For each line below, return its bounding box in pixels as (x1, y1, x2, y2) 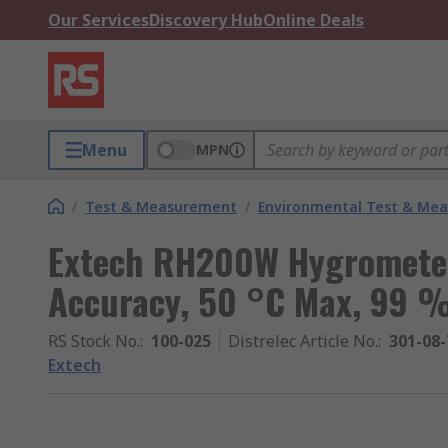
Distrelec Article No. (228, 330, 378, 352)
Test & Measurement (85, 197, 237, 216)
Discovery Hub (149, 9, 263, 31)
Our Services (48, 9, 149, 31)
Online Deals (263, 9, 364, 31)
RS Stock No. (48, 330, 140, 352)
